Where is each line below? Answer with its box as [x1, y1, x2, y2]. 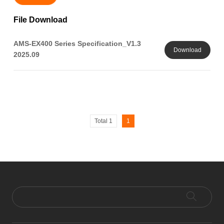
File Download [13, 15, 67, 24]
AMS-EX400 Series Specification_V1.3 [13, 39, 141, 47]
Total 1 [94, 117, 112, 124]
